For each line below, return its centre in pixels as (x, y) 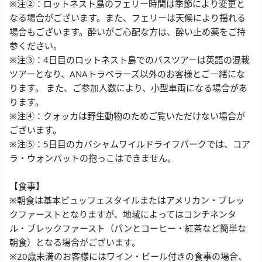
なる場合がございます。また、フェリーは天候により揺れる (127, 18)
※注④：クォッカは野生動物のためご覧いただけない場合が (127, 116)
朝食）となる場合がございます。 (75, 242)
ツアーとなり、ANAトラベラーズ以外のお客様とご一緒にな (127, 74)
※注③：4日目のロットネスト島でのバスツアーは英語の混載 (130, 60)
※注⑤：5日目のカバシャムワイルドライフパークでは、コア (130, 144)
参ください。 (36, 46)
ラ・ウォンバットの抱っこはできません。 (93, 158)
